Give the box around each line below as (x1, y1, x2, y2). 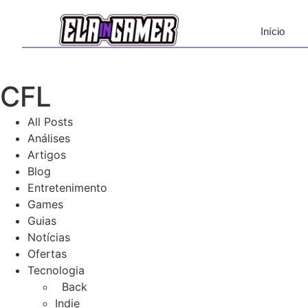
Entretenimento (27, 180, 107, 195)
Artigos (27, 147, 66, 162)
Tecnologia (27, 263, 85, 277)
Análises (27, 131, 70, 145)
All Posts (27, 114, 73, 129)
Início (261, 25, 285, 37)
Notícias (27, 230, 70, 244)
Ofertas (27, 246, 67, 261)
